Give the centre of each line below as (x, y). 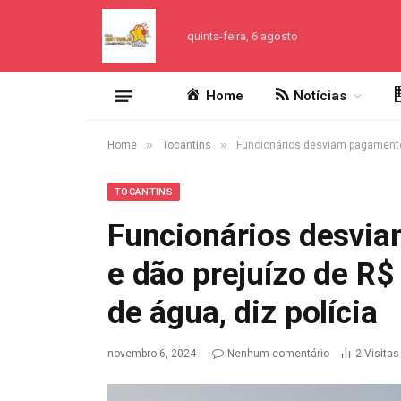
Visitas (382, 354)
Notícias (320, 96)
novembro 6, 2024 (152, 354)
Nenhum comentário (278, 354)
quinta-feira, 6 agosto (242, 36)
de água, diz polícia (243, 313)
